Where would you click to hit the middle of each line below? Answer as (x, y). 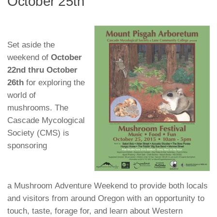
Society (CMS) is (38, 133)
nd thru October (47, 70)
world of (22, 95)
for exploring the (54, 83)
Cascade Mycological (46, 121)
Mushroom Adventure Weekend (71, 186)
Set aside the (31, 45)
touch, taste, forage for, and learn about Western (95, 211)
